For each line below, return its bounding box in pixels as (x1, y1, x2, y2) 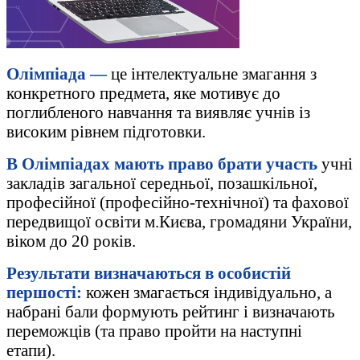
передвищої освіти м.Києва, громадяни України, (6, 211, 352, 231)
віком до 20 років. (6, 231, 136, 250)
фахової (292, 192, 349, 211)
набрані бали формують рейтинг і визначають (6, 301, 335, 321)
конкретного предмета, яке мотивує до (6, 83, 280, 102)
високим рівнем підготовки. (6, 121, 206, 141)
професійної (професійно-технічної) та (6, 192, 292, 211)
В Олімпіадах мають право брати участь (6, 153, 317, 173)
